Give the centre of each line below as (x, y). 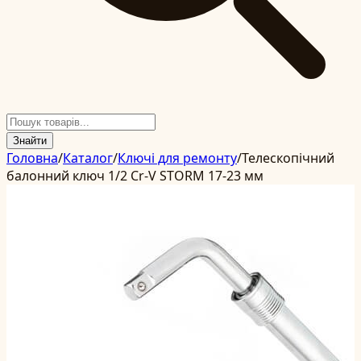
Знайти (30, 141)
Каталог (88, 158)
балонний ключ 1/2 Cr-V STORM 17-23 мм (135, 176)
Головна (32, 158)
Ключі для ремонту (177, 158)
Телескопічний (288, 158)
